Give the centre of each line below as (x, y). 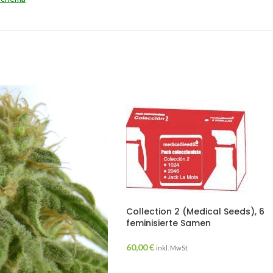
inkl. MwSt (172, 247)
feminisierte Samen (168, 223)
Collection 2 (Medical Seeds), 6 (195, 211)
